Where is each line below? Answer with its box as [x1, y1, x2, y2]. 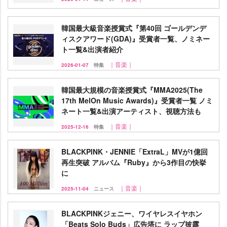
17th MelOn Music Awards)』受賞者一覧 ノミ [61, 95, 213, 105]
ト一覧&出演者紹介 [61, 44, 123, 54]
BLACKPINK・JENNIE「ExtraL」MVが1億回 [61, 146, 208, 157]
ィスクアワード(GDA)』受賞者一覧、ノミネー [61, 33, 210, 44]
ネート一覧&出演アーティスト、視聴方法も [61, 106, 201, 116]
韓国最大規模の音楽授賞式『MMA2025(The [61, 85, 203, 95]
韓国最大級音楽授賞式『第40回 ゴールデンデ [61, 23, 206, 33]
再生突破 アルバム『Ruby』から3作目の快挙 [61, 157, 206, 167]
